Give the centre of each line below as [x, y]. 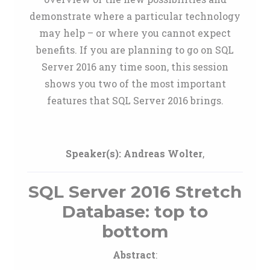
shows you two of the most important [135, 83]
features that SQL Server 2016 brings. [135, 100]
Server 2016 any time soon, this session [135, 67]
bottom [135, 231]
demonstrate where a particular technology [135, 16]
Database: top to [135, 212]
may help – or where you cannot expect [135, 33]
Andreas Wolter [163, 153]
